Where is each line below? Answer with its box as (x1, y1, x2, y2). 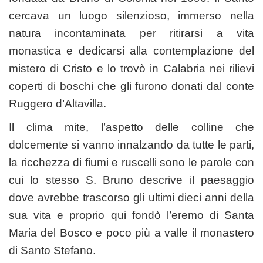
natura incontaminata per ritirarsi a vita (9, 26, 254, 39)
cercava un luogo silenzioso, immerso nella (9, 9, 254, 22)
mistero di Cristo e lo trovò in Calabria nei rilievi (9, 62, 254, 75)
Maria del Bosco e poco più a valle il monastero (9, 226, 254, 239)
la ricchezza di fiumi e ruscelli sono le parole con (9, 156, 254, 168)
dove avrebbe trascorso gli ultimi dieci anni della (9, 191, 254, 204)
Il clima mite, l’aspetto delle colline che (9, 120, 254, 133)
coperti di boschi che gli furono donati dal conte (9, 79, 254, 92)
